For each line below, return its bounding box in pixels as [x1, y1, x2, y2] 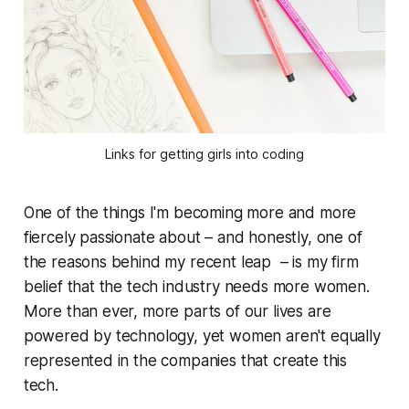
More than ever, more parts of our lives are [23, 302, 331, 321]
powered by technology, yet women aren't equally [23, 327, 381, 346]
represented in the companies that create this [23, 351, 348, 371]
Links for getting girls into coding [105, 146, 304, 163]
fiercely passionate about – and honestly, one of [23, 228, 362, 247]
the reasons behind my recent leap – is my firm [23, 253, 359, 272]
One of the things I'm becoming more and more [23, 204, 357, 223]
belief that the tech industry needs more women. [23, 278, 370, 297]
